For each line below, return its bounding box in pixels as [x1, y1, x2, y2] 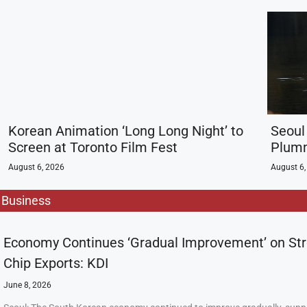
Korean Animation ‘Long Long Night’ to [8, 123, 243, 139]
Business [1, 193, 51, 208]
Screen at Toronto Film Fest [8, 139, 177, 156]
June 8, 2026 [3, 280, 51, 290]
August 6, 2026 [8, 162, 64, 172]
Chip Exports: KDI [3, 255, 108, 271]
